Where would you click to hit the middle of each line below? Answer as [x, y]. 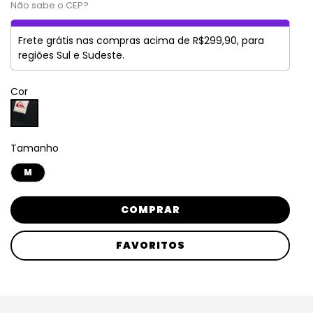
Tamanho [35, 148]
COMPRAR [150, 210]
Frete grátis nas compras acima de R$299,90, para [141, 41]
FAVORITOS [150, 245]
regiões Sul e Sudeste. [71, 55]
